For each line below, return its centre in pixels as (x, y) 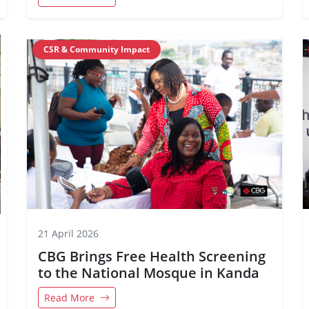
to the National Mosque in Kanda (149, 273)
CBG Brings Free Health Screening (152, 256)
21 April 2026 (68, 233)
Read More (71, 298)
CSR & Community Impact (97, 49)
